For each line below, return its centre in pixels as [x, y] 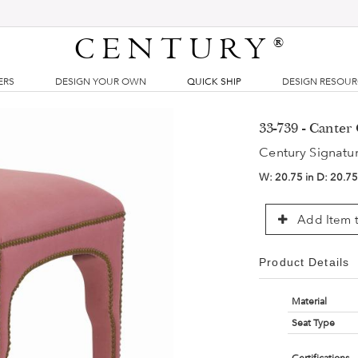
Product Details [304, 262]
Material [309, 301]
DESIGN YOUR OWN [100, 82]
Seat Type [313, 323]
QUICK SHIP [214, 82]
